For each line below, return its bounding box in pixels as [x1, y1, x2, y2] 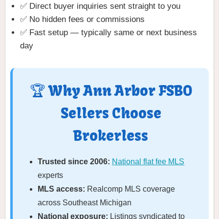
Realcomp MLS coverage [85, 185, 175, 194]
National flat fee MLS [112, 157, 185, 166]
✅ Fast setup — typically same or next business [20, 28, 197, 38]
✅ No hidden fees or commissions [20, 15, 145, 24]
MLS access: [38, 185, 86, 194]
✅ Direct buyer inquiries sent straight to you [20, 1, 180, 11]
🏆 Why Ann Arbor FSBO [29, 82, 192, 100]
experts [38, 171, 64, 180]
